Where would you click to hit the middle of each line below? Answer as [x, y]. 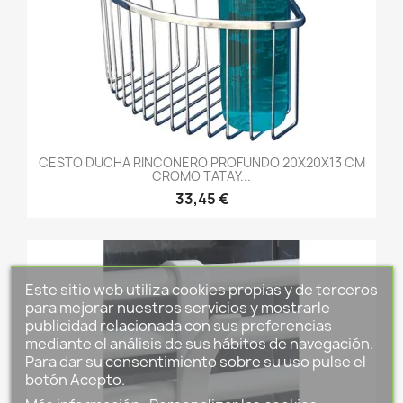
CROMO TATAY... [201, 175]
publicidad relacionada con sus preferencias [178, 325]
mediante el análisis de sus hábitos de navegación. [199, 343]
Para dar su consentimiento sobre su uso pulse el [195, 361]
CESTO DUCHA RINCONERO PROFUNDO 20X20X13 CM [201, 162]
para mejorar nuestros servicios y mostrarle [177, 307]
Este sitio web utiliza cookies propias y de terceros [201, 289]
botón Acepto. [75, 379]
